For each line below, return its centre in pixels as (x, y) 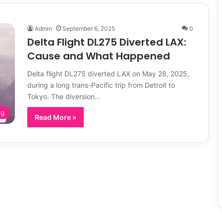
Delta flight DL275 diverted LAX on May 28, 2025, (108, 73)
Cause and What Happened (99, 56)
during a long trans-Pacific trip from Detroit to (101, 85)
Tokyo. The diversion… (64, 96)
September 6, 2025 (89, 28)
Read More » (55, 117)
